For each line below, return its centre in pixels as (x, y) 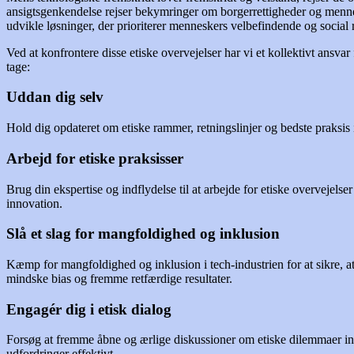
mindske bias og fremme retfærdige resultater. (119, 278)
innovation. (34, 203)
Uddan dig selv (55, 97)
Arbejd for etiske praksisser (95, 158)
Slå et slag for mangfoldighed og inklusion (143, 234)
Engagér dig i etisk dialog (89, 309)
